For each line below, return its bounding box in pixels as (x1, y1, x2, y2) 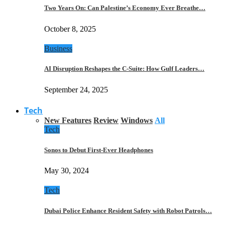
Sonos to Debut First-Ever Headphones (44, 146, 153, 154)
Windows (121, 116, 153, 125)
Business (44, 44, 72, 53)
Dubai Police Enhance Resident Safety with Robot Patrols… (44, 207, 212, 215)
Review (93, 116, 119, 125)
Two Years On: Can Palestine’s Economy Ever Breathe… (44, 4, 205, 12)
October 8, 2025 (44, 24, 96, 33)
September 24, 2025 (44, 85, 108, 94)
